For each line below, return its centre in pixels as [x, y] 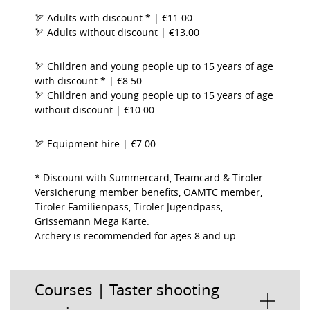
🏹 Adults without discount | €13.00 [117, 32]
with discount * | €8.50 [88, 81]
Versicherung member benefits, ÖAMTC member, [148, 192]
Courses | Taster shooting [127, 290]
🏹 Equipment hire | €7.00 [95, 144]
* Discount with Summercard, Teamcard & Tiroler [149, 177]
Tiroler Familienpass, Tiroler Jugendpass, [129, 207]
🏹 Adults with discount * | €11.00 [113, 18]
